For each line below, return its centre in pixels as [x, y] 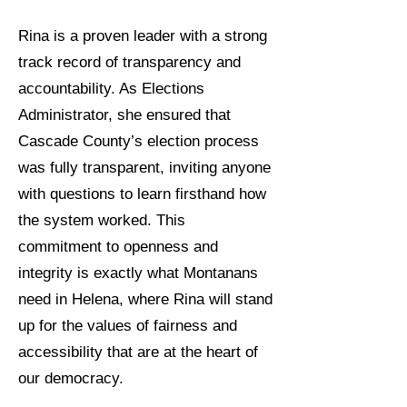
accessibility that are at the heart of [138, 352]
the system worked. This [102, 220]
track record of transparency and [129, 62]
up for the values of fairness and [128, 326]
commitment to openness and [118, 247]
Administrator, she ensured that [124, 115]
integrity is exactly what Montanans [138, 273]
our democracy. [71, 378]
